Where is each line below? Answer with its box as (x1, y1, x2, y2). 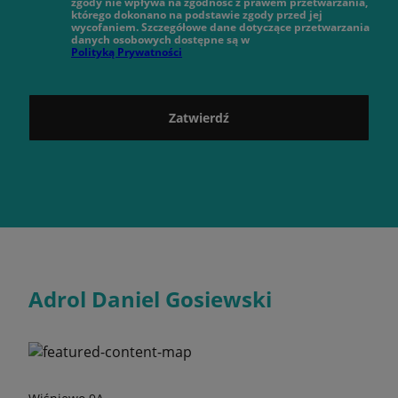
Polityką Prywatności (71, 44, 182, 60)
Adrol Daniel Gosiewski (28, 284, 272, 314)
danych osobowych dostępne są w (71, 32, 250, 47)
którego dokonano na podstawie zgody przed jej (71, 7, 322, 22)
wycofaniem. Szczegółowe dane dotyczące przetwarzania (71, 20, 370, 35)
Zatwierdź (169, 109, 229, 126)
